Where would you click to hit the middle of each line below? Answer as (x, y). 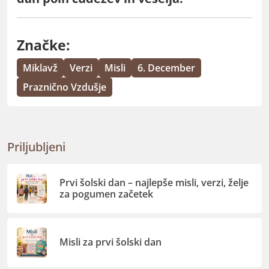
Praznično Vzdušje (65, 87)
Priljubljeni (36, 147)
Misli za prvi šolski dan (111, 242)
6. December (166, 68)
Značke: (44, 45)
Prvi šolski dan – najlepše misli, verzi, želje (154, 182)
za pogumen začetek (107, 194)
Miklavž (40, 68)
